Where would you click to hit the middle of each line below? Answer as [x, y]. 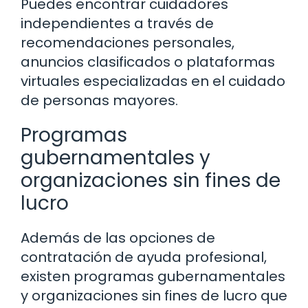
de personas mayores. [99, 101]
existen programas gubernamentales [153, 277]
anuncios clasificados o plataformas [148, 62]
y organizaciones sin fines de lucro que [154, 296]
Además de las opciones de [118, 238]
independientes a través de [117, 24]
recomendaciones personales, [128, 43]
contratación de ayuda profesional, [144, 257]
